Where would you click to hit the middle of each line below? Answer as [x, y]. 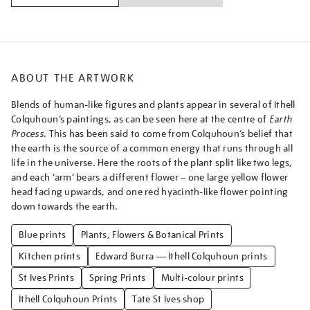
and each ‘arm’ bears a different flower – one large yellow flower [150, 177]
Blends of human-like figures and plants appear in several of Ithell [153, 104]
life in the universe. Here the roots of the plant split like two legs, [152, 163]
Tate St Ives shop [168, 299]
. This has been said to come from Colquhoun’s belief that [168, 134]
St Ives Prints [46, 277]
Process [27, 134]
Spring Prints [117, 277]
